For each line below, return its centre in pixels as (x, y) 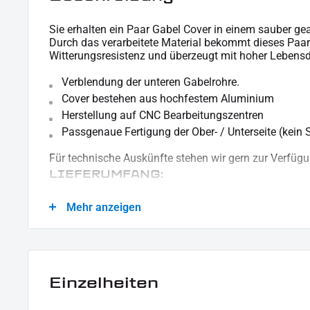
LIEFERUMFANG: (106, 174)
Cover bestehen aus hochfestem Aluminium (168, 98)
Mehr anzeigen (104, 207)
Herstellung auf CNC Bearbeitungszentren (163, 115)
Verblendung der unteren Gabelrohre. (153, 82)
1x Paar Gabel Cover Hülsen (131, 197)
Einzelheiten (104, 282)
